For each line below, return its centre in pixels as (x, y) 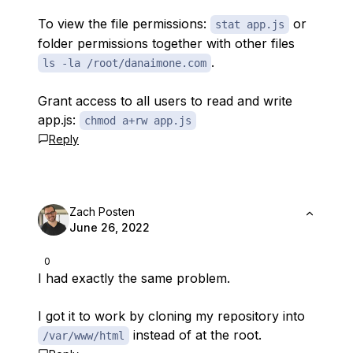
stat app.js (250, 24)
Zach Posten (102, 212)
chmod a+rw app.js (138, 121)
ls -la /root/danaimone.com (124, 63)
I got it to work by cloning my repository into (171, 316)
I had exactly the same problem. (134, 278)
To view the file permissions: (124, 24)
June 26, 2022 (110, 227)
